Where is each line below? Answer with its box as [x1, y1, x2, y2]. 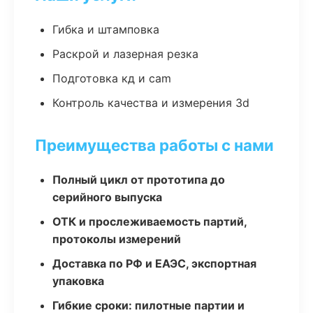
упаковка [52, 274, 104, 288]
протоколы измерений [52, 232, 181, 246]
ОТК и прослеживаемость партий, [52, 214, 247, 228]
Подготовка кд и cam [52, 71, 171, 85]
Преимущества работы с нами [35, 136, 274, 154]
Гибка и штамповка [52, 22, 159, 36]
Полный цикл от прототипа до [52, 173, 225, 187]
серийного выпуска [52, 190, 162, 204]
